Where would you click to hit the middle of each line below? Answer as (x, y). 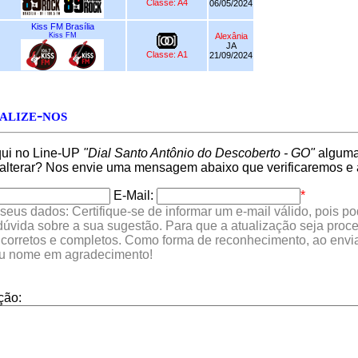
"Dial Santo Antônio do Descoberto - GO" (199, 153)
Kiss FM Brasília (62, 26)
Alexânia (231, 36)
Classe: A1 (167, 54)
